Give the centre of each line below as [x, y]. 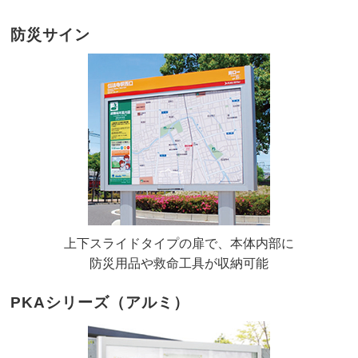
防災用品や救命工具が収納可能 [179, 263]
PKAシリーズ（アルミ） [100, 302]
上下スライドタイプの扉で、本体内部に [179, 243]
